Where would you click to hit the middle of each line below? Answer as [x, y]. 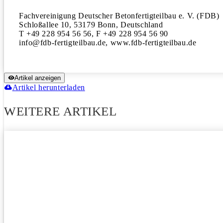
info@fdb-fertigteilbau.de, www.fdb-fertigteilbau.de [108, 43]
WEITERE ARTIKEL [60, 111]
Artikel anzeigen [38, 78]
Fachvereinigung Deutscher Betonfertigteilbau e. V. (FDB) [119, 16]
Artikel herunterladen [49, 87]
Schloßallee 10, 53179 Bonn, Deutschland [91, 25]
